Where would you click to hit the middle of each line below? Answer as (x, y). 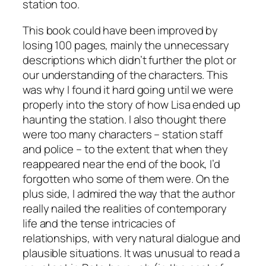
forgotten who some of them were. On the (126, 178)
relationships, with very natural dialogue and (132, 238)
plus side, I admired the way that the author (129, 193)
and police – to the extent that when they (125, 149)
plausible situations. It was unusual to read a (132, 253)
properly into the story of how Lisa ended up (132, 104)
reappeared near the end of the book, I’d (121, 164)
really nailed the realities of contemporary (125, 208)
